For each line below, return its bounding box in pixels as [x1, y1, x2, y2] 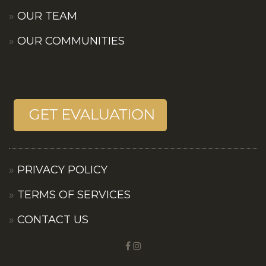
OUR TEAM [17, 9, 77, 23]
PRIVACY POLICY [17, 163, 107, 177]
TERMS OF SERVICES [17, 188, 131, 202]
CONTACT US [17, 213, 88, 227]
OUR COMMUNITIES [17, 34, 125, 48]
